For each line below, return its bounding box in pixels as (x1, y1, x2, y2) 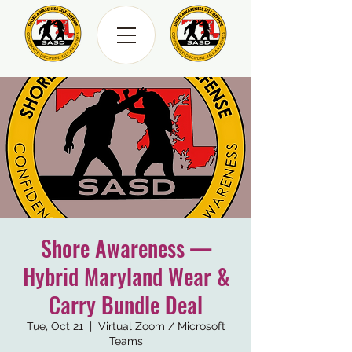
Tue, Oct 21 (26, 320, 83, 332)
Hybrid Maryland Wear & (22, 260, 229, 292)
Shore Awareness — (40, 232, 211, 264)
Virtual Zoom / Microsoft (97, 320, 225, 332)
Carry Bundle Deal (49, 288, 203, 321)
